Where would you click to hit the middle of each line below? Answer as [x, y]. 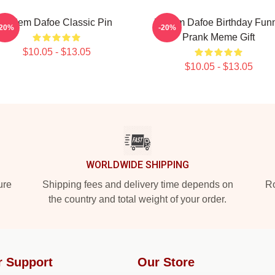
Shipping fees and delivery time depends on [137, 184]
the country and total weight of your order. [137, 199]
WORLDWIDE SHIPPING [137, 165]
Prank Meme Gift [219, 37]
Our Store [166, 262]
